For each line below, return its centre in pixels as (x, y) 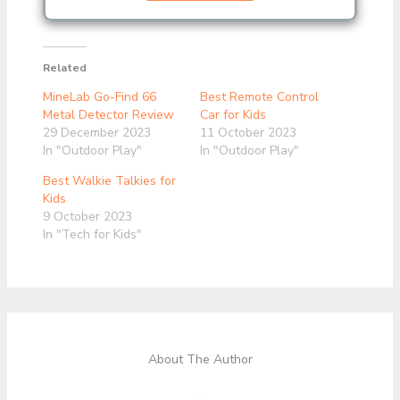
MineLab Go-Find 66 (99, 97)
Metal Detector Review (108, 115)
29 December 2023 (96, 133)
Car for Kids (233, 115)
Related (64, 68)
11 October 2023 (248, 133)
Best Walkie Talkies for (109, 181)
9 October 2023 (87, 217)
